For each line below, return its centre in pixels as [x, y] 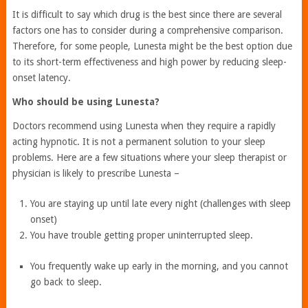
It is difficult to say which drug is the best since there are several [147, 14]
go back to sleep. [66, 282]
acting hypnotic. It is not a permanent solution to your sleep [139, 141]
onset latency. [41, 77]
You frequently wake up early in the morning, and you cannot [159, 266]
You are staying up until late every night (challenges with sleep [161, 203]
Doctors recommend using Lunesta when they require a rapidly [144, 125]
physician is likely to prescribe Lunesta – [96, 173]
